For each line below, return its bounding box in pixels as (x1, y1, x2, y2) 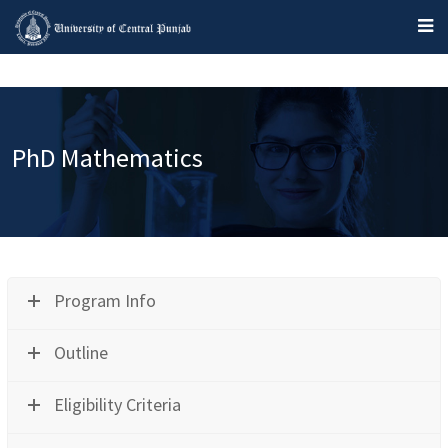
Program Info (54, 289, 157, 312)
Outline (54, 341, 109, 364)
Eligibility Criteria (54, 393, 182, 416)
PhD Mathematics (12, 140, 203, 174)
